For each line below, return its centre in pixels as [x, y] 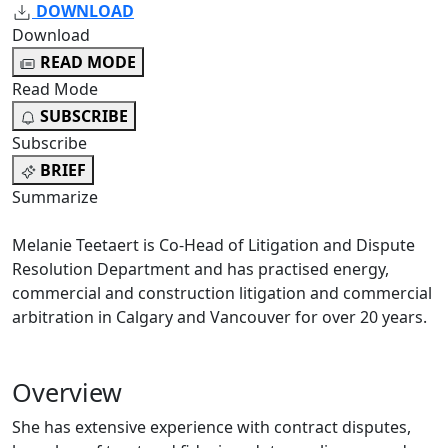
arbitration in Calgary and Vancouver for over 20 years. [221, 317]
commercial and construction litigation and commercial [222, 293]
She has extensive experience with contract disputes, [211, 427]
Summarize [55, 197]
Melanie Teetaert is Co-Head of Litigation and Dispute [213, 245]
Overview [67, 392]
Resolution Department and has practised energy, [200, 269]
